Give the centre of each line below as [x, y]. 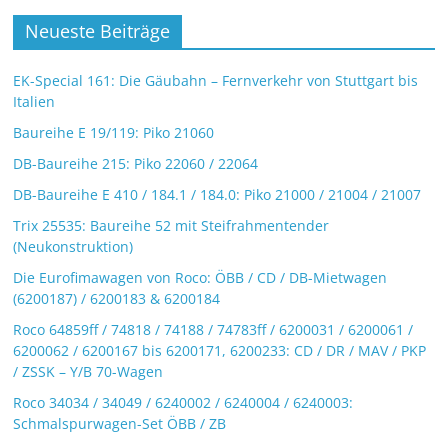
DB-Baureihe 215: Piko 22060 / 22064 [136, 163]
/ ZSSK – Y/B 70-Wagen [88, 371]
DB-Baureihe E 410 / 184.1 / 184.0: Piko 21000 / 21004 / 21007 [217, 194]
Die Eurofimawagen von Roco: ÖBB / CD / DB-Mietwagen [200, 277]
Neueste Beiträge [98, 30]
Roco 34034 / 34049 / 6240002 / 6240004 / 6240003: [183, 402]
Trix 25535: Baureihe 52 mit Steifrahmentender [171, 225]
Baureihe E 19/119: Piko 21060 [114, 132]
